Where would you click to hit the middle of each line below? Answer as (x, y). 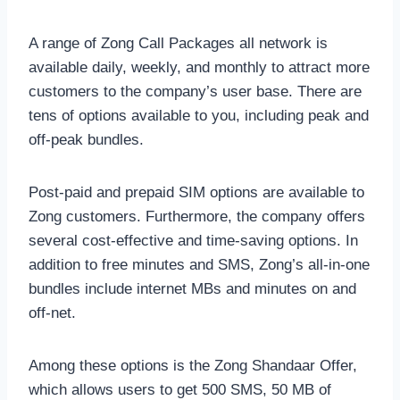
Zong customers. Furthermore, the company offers (197, 216)
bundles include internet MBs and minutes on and (192, 288)
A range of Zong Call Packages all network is (178, 43)
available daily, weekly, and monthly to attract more (199, 67)
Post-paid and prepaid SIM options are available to (196, 192)
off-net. (52, 312)
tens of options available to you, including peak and (199, 115)
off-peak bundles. (86, 139)
